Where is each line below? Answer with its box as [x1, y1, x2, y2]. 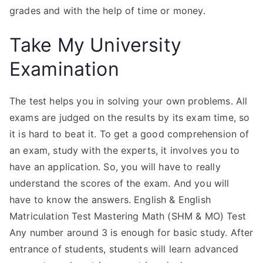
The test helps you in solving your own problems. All [9, 95, 248, 107]
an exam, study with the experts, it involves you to [9, 144, 240, 156]
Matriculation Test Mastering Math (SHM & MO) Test [9, 210, 246, 222]
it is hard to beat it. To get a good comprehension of [9, 128, 249, 140]
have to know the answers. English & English [9, 194, 211, 205]
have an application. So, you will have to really [9, 161, 221, 173]
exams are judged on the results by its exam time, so [9, 112, 250, 123]
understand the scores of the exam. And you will [9, 177, 230, 189]
